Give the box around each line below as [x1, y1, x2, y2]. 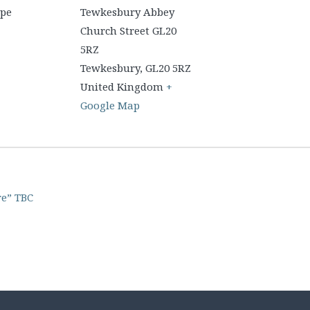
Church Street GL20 [80, 24, 176, 37]
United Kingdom [80, 80, 163, 93]
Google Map [80, 98, 140, 112]
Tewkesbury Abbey [80, 5, 174, 19]
